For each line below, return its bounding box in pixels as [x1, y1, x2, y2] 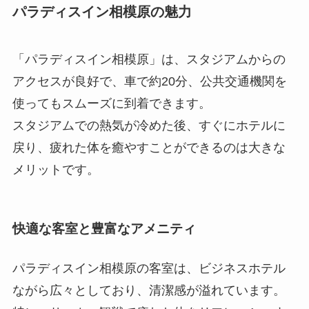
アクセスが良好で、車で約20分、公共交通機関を [12, 74, 287, 89]
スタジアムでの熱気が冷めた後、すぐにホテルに [12, 119, 286, 133]
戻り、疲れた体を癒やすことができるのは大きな [12, 141, 286, 155]
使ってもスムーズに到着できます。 [12, 97, 211, 111]
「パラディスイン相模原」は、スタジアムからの [12, 52, 286, 67]
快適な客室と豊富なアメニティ [12, 221, 196, 236]
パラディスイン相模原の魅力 [12, 3, 192, 19]
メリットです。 [12, 163, 99, 177]
